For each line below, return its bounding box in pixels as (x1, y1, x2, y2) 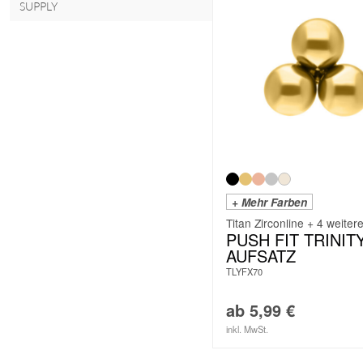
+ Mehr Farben (232, 194, 307, 211)
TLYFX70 (226, 265, 263, 279)
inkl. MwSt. (226, 322, 268, 336)
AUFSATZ (226, 244, 296, 268)
